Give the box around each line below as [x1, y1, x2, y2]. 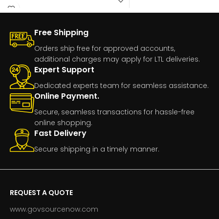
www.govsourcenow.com [10, 204, 98, 214]
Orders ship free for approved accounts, [34, 43, 175, 53]
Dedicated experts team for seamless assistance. [34, 80, 209, 90]
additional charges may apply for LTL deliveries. [34, 54, 200, 64]
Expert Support [34, 64, 94, 75]
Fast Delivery [34, 127, 87, 139]
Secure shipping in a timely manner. [34, 144, 159, 154]
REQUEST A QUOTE [10, 187, 73, 197]
